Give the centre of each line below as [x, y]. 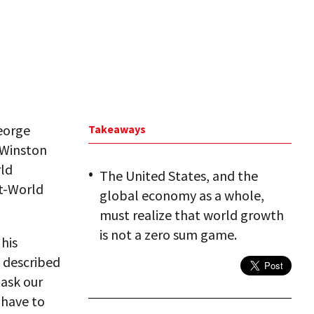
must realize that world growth [192, 215]
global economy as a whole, [182, 195]
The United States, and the [179, 176]
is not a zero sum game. [168, 234]
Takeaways [117, 129]
